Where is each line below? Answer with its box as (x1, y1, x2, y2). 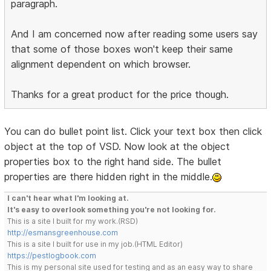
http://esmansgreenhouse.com (7, 227, 119, 237)
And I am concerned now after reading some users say (11, 27, 258, 40)
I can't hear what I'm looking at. (7, 193, 129, 203)
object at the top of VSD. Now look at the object (4, 140, 230, 152)
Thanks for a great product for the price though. (11, 88, 229, 100)
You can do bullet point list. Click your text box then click (4, 125, 263, 137)
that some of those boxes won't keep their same (11, 42, 233, 55)
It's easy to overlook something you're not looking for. (7, 204, 217, 214)
